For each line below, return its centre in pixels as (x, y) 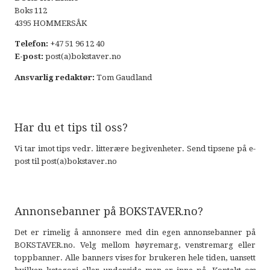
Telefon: (31, 44)
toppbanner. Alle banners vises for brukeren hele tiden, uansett (135, 257)
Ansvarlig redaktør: (54, 77)
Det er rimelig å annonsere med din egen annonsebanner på (135, 232)
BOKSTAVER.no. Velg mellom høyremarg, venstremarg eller (135, 245)
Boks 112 (30, 10)
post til (27, 161)
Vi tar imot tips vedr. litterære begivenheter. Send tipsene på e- (135, 148)
